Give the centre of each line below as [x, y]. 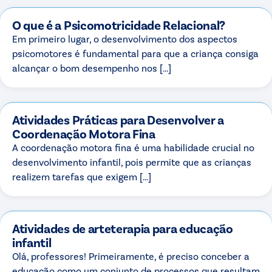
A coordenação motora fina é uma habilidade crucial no [133, 148]
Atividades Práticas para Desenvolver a [118, 120]
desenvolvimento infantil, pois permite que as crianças [132, 162]
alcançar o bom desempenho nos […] [92, 68]
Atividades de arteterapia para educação [123, 228]
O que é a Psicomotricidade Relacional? [119, 25]
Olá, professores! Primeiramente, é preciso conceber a [131, 256]
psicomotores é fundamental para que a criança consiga [135, 53]
